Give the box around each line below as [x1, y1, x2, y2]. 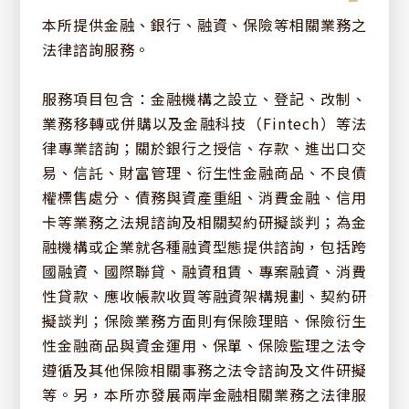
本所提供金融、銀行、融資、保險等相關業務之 [42, 13, 367, 36]
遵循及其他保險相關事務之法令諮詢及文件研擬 [42, 358, 367, 381]
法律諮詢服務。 [42, 37, 151, 60]
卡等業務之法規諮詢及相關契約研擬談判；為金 [42, 210, 367, 233]
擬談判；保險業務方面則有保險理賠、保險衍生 [42, 309, 367, 331]
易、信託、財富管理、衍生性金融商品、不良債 [42, 161, 367, 184]
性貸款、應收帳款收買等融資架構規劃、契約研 [42, 284, 367, 307]
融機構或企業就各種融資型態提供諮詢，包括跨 [42, 235, 367, 257]
